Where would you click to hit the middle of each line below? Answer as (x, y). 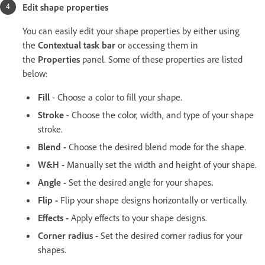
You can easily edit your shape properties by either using (131, 30)
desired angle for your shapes (155, 182)
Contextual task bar (78, 45)
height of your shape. (216, 164)
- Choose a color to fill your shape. (116, 97)
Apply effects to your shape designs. (138, 217)
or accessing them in (158, 45)
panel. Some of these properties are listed (161, 59)
